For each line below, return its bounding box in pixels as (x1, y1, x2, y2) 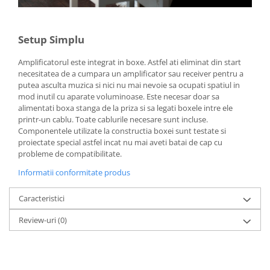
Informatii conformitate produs (18, 166, 130, 178)
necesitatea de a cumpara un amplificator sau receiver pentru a (18, 67, 243, 79)
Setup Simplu (18, 32, 84, 46)
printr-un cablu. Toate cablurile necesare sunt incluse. (18, 113, 208, 125)
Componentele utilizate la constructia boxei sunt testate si (18, 125, 226, 136)
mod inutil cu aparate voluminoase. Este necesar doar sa (18, 90, 219, 102)
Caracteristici (19, 192, 64, 204)
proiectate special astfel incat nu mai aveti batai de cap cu (18, 136, 222, 148)
